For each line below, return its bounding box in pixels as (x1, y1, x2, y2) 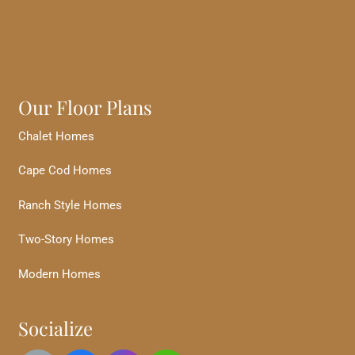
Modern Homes (17, 266, 101, 281)
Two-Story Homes (17, 232, 114, 247)
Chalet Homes (17, 128, 94, 143)
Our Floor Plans (17, 94, 152, 120)
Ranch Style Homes (17, 197, 122, 212)
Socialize (17, 315, 93, 341)
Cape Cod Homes (17, 163, 112, 178)
